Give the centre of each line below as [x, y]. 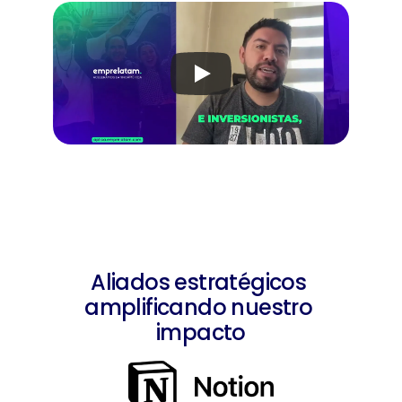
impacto [201, 332]
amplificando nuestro [199, 307]
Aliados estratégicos [199, 282]
